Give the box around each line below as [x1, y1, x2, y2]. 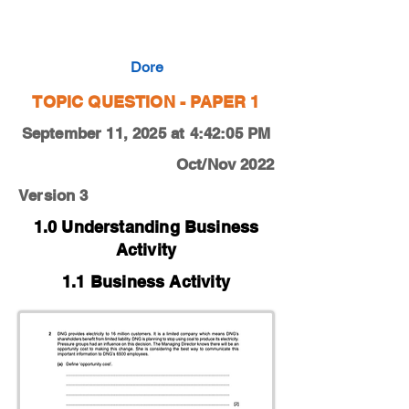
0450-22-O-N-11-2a [24, 21, 153, 38]
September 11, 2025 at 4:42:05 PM [21, 124, 271, 142]
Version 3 [18, 186, 89, 204]
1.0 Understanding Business [33, 217, 259, 236]
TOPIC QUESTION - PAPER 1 [32, 92, 260, 111]
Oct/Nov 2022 [175, 155, 274, 173]
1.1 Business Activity [62, 272, 230, 291]
